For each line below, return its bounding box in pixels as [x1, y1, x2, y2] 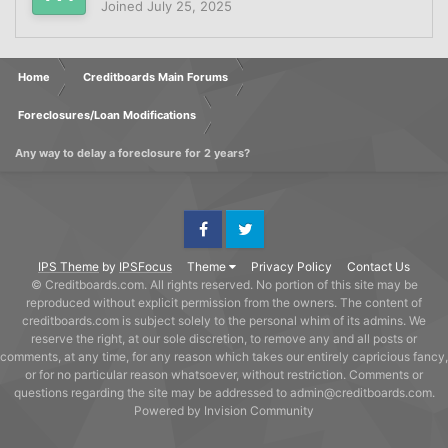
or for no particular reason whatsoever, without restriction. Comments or [25, 367, 423, 383]
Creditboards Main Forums [83, 70, 228, 85]
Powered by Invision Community [134, 403, 314, 419]
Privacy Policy [251, 259, 332, 275]
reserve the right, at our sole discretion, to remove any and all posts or [31, 331, 417, 347]
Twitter [225, 239, 261, 254]
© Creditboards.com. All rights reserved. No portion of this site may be [30, 277, 418, 293]
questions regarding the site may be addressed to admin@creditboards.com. [13, 385, 435, 401]
